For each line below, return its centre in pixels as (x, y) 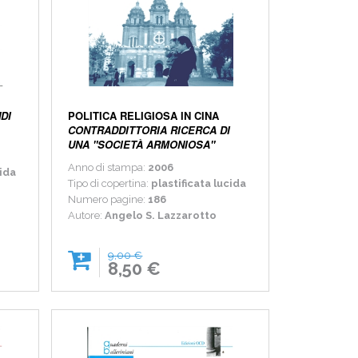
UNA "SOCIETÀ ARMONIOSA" (142, 145)
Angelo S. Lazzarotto (161, 216)
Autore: (87, 216)
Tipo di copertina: (110, 184)
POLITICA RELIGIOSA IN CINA (144, 116)
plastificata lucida (199, 184)
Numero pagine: (108, 200)
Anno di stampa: (108, 168)
